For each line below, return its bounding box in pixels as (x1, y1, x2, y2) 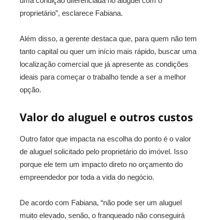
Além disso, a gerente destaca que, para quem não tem (20, 34, 197, 43)
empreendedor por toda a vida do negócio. (20, 173, 154, 181)
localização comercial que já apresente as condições (20, 60, 189, 68)
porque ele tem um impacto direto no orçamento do (20, 160, 183, 168)
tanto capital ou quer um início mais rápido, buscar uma (20, 47, 196, 55)
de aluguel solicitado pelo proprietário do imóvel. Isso (20, 147, 188, 156)
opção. (20, 85, 41, 94)
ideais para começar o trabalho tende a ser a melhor (20, 73, 186, 81)
